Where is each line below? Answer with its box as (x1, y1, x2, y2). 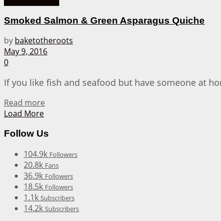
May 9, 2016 (4, 46, 47, 57)
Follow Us (4, 128, 49, 139)
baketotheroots (15, 35, 73, 46)
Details (44, 97, 70, 108)
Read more (4, 97, 45, 109)
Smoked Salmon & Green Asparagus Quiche (4, 15, 205, 26)
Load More (4, 108, 44, 119)
